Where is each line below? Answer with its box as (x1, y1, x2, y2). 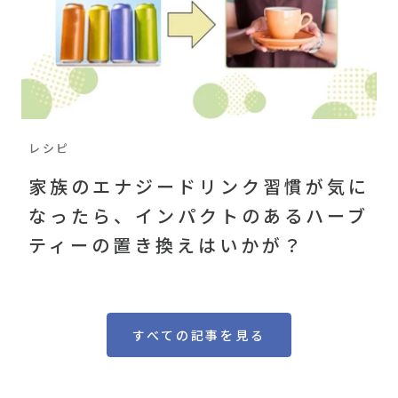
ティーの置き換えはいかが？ (28, 232, 305, 259)
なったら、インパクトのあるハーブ (28, 203, 369, 229)
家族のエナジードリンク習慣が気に (28, 173, 370, 200)
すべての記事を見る (132, 326, 266, 345)
